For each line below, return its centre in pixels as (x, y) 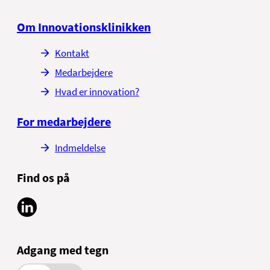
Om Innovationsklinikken (84, 27)
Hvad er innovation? (97, 92)
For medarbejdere (64, 122)
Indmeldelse (80, 148)
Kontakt (72, 53)
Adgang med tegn (63, 250)
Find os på (43, 178)
